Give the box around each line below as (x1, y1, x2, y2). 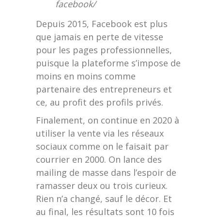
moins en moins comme (36, 70, 136, 82)
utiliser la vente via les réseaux (36, 127, 164, 139)
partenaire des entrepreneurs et (36, 83, 172, 95)
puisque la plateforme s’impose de (36, 57, 181, 69)
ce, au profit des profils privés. (36, 96, 163, 108)
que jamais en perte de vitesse (36, 31, 163, 43)
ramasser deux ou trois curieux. (36, 180, 168, 192)
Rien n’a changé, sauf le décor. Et (36, 193, 172, 205)
